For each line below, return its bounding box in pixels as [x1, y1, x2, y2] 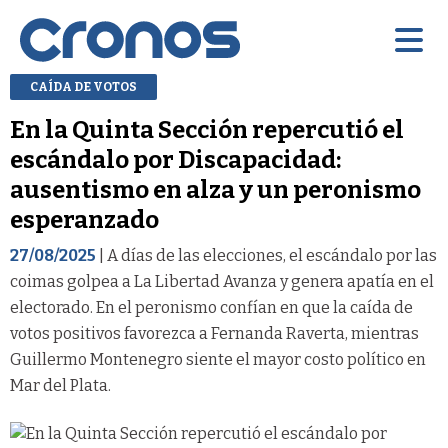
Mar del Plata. [10, 375, 111, 395]
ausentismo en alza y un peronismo [10, 175, 421, 204]
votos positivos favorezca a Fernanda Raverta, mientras [10, 323, 419, 343]
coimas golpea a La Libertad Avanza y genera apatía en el [10, 271, 434, 291]
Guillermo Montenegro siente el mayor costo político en [10, 349, 426, 369]
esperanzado [10, 205, 159, 234]
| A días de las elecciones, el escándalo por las [96, 245, 437, 265]
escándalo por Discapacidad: [10, 145, 341, 174]
